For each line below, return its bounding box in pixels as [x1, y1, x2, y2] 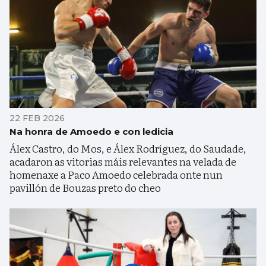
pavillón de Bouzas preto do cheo [9, 179, 161, 195]
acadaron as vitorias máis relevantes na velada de [9, 153, 236, 169]
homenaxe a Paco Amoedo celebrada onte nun [9, 166, 223, 182]
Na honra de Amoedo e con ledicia [9, 125, 173, 137]
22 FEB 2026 [9, 112, 65, 123]
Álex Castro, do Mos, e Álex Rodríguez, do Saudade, [9, 140, 246, 156]
